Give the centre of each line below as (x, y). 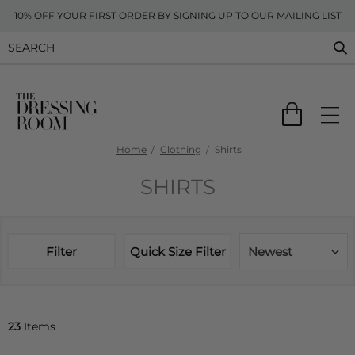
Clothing (181, 149)
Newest (271, 252)
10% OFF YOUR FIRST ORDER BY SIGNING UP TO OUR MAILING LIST (177, 15)
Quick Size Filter (177, 251)
